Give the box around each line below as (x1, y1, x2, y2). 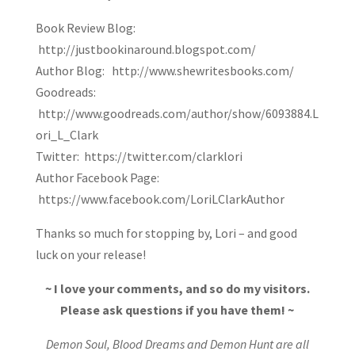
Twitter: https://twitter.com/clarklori (35, 148, 242, 165)
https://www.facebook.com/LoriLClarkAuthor (35, 191, 284, 208)
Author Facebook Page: (35, 170, 159, 186)
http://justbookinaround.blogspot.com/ (35, 41, 256, 58)
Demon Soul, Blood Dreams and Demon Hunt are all (45, 336, 309, 353)
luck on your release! (35, 246, 146, 263)
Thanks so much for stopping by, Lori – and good (35, 225, 297, 242)
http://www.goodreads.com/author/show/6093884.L (35, 105, 319, 122)
